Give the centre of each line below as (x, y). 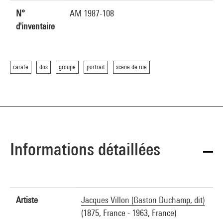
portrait (96, 67)
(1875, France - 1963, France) (129, 213)
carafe (21, 67)
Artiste (27, 200)
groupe (67, 67)
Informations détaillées (85, 149)
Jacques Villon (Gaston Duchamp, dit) (143, 200)
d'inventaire (35, 26)
